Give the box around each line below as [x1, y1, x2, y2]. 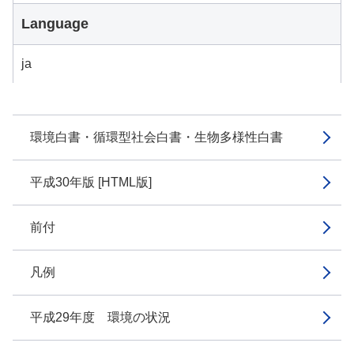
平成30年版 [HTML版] [30, 175, 152, 189]
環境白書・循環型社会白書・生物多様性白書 [30, 130, 283, 144]
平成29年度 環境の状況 [30, 311, 171, 324]
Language [21, 16, 88, 32]
